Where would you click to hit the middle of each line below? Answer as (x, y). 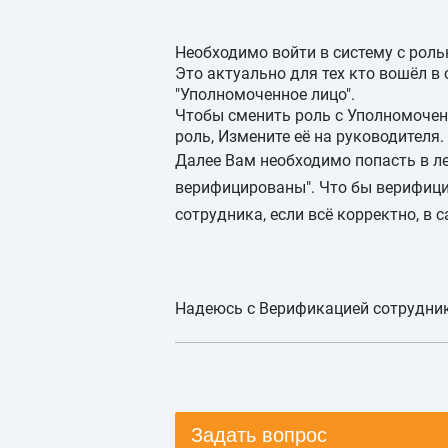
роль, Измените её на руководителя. (309, 136)
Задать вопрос (259, 435)
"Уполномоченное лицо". (265, 94)
